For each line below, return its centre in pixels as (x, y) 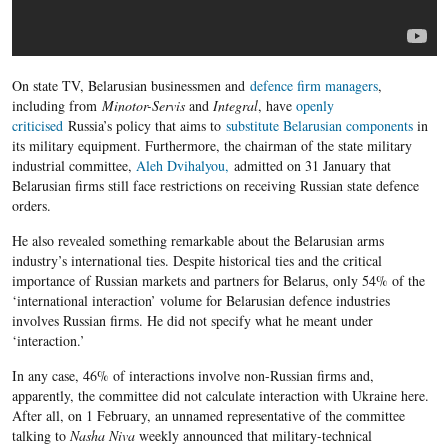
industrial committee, (71, 166)
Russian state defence (359, 186)
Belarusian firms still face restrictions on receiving (155, 186)
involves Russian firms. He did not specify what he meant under (192, 321)
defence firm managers (313, 86)
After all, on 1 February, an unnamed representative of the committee (208, 416)
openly (314, 106)
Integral (235, 106)
